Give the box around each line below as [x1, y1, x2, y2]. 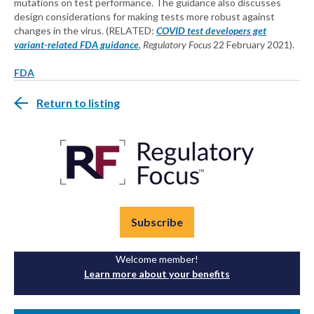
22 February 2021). [211, 39, 294, 51]
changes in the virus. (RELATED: [14, 25, 156, 37]
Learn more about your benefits [84, 268, 230, 280]
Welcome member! [116, 253, 198, 266]
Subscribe [131, 215, 183, 229]
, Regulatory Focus [139, 39, 211, 51]
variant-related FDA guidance [14, 39, 139, 51]
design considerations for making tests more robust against [14, 11, 275, 23]
